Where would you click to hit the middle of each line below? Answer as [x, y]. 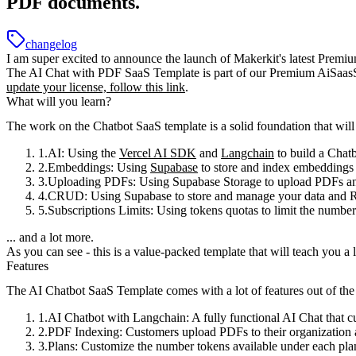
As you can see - [50, 252]
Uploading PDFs [90, 182]
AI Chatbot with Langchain [117, 318]
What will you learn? [59, 101]
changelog [51, 44]
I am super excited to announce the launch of [120, 58]
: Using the [90, 153]
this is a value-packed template [169, 252]
